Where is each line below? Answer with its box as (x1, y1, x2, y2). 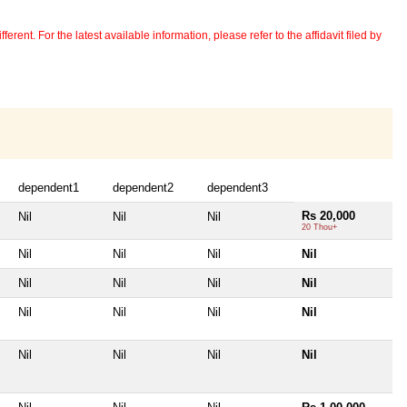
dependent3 (207, 181, 268, 195)
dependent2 (113, 181, 174, 195)
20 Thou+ (302, 223, 337, 233)
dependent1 (18, 181, 79, 195)
